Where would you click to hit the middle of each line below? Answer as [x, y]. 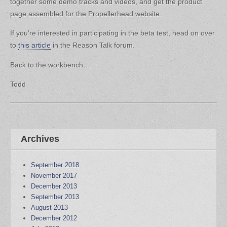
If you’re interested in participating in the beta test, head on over [112, 33]
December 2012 [54, 218]
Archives [40, 139]
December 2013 [54, 186]
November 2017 [54, 175]
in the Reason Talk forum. [93, 45]
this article [34, 45]
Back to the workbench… [50, 65]
